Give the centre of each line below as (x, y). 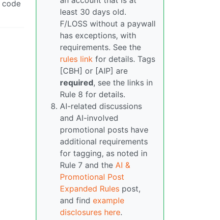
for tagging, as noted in (104, 153)
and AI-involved (89, 118)
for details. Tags (124, 59)
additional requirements (104, 142)
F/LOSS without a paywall (108, 24)
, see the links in (123, 83)
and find (76, 201)
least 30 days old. (93, 12)
